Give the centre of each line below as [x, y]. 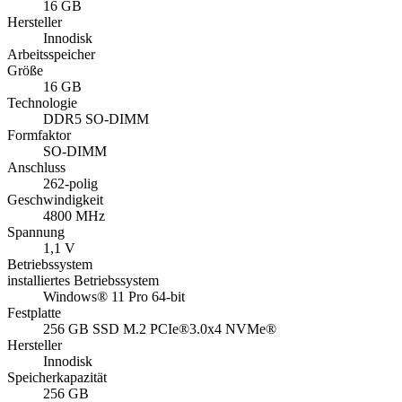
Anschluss [36, 168]
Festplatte [34, 313]
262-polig [70, 184]
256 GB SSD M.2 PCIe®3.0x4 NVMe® [160, 329]
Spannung [36, 232]
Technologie [42, 103]
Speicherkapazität [57, 378]
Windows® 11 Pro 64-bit [114, 297]
